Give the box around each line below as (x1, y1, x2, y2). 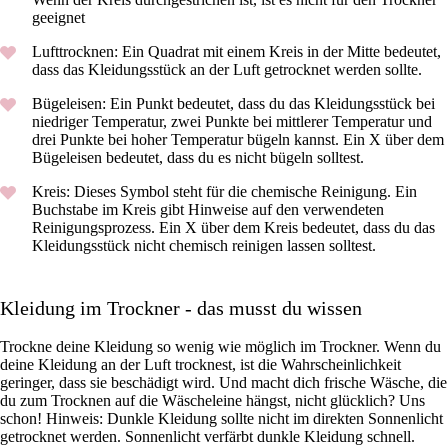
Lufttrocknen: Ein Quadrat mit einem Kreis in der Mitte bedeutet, (32, 43, 441, 61)
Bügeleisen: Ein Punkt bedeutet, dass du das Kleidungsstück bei (32, 95, 435, 113)
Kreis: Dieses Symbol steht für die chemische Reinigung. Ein (32, 183, 417, 201)
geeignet (32, 9, 85, 27)
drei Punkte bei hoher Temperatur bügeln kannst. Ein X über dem (32, 131, 444, 149)
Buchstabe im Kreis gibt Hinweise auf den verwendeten (32, 201, 384, 219)
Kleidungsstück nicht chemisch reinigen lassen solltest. (32, 237, 376, 255)
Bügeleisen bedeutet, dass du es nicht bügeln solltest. (32, 149, 368, 167)
